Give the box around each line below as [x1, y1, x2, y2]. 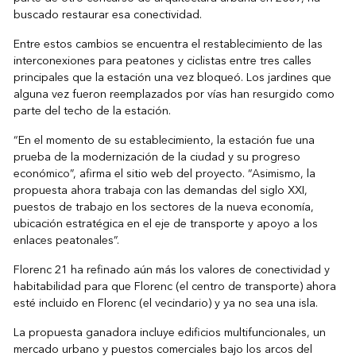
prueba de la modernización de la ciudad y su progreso [13, 147, 300, 168]
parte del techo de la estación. [13, 101, 171, 122]
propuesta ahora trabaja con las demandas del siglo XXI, [13, 180, 308, 201]
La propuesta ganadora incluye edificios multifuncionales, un [13, 323, 326, 343]
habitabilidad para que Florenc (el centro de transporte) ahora [13, 277, 336, 297]
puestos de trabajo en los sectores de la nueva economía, [13, 197, 314, 218]
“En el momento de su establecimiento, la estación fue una [13, 130, 315, 151]
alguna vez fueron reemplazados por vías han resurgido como [13, 84, 335, 105]
